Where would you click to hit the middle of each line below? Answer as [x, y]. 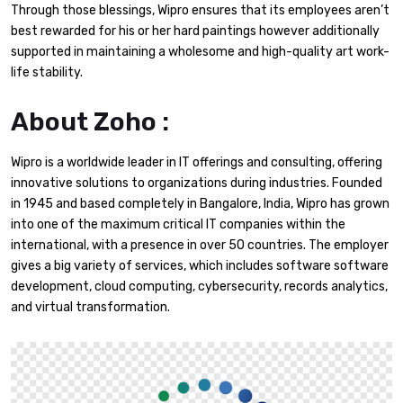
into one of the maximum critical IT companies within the [178, 225]
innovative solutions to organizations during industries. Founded [197, 184]
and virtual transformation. [90, 308]
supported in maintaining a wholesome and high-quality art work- [200, 51]
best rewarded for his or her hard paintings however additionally [195, 31]
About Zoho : [90, 122]
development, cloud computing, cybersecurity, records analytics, [199, 287]
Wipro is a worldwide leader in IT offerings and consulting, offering [197, 163]
